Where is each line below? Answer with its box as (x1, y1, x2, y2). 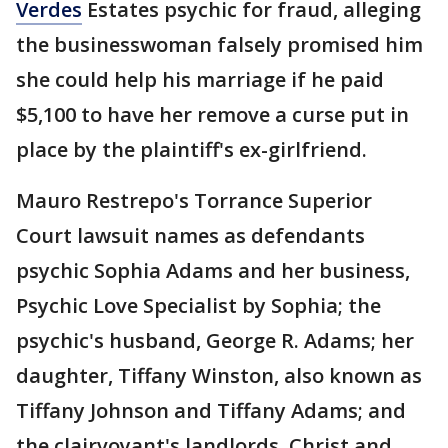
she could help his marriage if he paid (16, 66, 384, 93)
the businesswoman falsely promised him (16, 31, 423, 58)
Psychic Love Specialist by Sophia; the (16, 292, 381, 319)
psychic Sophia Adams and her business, (16, 257, 410, 284)
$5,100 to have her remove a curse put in (16, 101, 409, 128)
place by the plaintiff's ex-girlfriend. (16, 136, 367, 163)
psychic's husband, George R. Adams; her (16, 327, 414, 354)
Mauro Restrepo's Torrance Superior (16, 187, 372, 214)
